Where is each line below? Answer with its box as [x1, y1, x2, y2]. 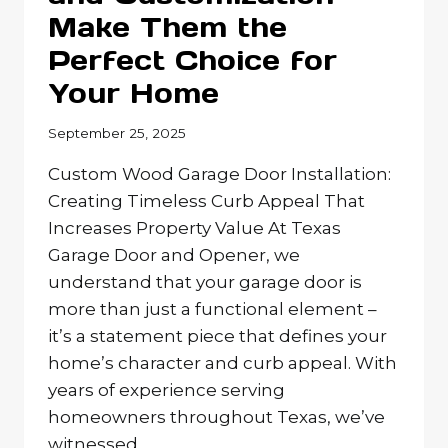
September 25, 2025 [48, 125, 186, 142]
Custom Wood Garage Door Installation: [48, 164, 391, 185]
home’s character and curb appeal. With [48, 353, 397, 374]
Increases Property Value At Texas [48, 218, 341, 239]
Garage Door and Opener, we [48, 245, 300, 266]
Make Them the [48, 8, 287, 45]
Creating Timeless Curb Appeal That [48, 191, 365, 212]
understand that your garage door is [48, 272, 362, 293]
